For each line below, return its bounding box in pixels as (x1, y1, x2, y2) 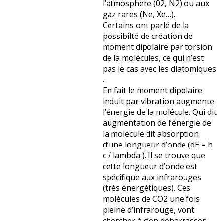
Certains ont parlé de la (103, 20, 189, 31)
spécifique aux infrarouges (103, 172, 201, 183)
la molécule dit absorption (103, 128, 199, 140)
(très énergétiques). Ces (103, 183, 190, 194)
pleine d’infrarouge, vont (103, 204, 194, 216)
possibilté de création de (103, 31, 193, 42)
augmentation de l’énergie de (103, 117, 211, 129)
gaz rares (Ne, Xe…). (103, 9, 175, 20)
